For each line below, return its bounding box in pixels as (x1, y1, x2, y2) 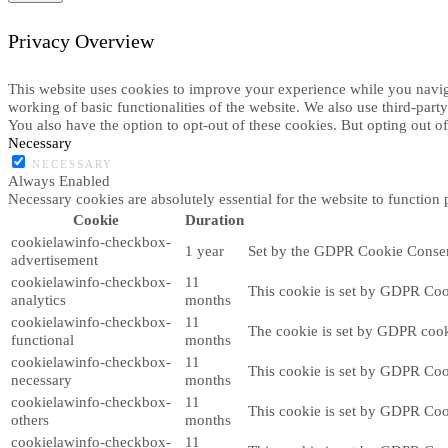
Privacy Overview (8, 29, 154, 52)
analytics (11, 290, 66, 308)
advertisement (11, 250, 98, 268)
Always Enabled (8, 171, 110, 189)
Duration (185, 210, 244, 228)
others (11, 410, 49, 428)
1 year (185, 241, 224, 259)
